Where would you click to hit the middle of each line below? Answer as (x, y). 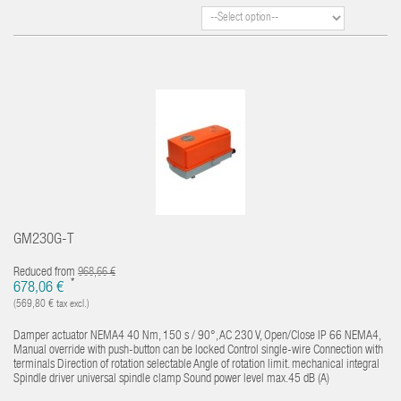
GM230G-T (44, 240)
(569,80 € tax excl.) (51, 304)
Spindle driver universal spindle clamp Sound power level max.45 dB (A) (171, 380)
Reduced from (46, 273)
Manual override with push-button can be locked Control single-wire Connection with (198, 351)
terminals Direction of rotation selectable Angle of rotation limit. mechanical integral (196, 365)
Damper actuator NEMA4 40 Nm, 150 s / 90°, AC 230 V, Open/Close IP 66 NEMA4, (197, 337)
